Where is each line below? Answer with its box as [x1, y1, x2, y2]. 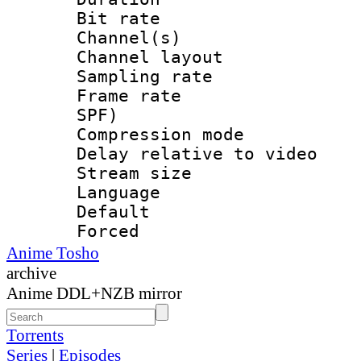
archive [6, 263, 56, 283]
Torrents [6, 325, 64, 345]
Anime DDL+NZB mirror [6, 283, 182, 303]
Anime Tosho [6, 243, 99, 263]
